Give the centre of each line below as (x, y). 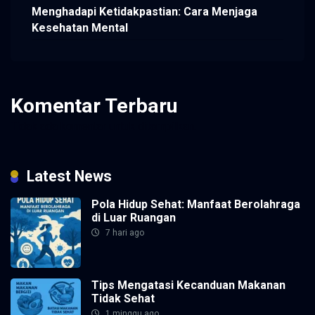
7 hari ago (124, 232)
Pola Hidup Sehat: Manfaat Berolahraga (196, 204)
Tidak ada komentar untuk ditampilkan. (103, 126)
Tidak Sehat (123, 298)
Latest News (69, 176)
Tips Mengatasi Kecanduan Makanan (188, 285)
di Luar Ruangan (134, 217)
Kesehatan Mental (80, 28)
